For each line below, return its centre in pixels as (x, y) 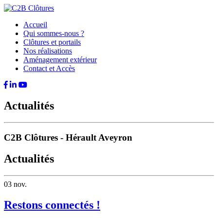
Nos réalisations (48, 51)
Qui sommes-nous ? (54, 33)
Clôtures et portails (52, 42)
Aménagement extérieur (60, 60)
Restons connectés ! (52, 205)
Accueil (35, 25)
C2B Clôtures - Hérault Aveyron (68, 137)
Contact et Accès (49, 68)
